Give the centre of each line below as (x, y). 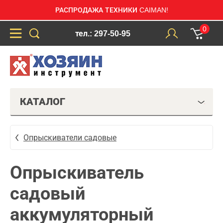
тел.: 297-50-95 (103, 33)
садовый (48, 193)
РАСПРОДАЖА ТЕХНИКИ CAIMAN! (111, 10)
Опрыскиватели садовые (70, 137)
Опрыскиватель (77, 172)
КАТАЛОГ (43, 102)
